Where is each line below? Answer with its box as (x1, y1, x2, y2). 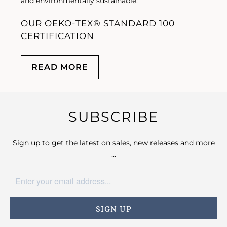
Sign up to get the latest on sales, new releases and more (12, 138, 215, 148)
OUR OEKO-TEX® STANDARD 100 (21, 18, 175, 28)
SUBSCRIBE (68, 108, 159, 126)
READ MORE (31, 62, 89, 72)
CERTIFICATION (21, 30, 95, 41)
